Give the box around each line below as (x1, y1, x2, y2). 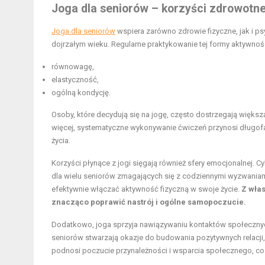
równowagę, (51, 62, 94, 72)
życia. (51, 136, 70, 146)
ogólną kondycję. (51, 88, 111, 98)
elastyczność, (51, 75, 99, 85)
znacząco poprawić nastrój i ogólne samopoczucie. (51, 198, 246, 207)
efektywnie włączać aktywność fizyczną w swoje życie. (51, 185, 241, 194)
